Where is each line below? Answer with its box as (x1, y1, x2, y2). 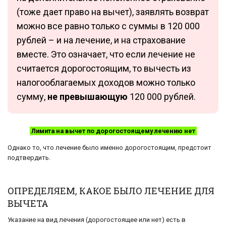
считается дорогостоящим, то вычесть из (17, 63, 191, 74)
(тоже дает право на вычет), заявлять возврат (17, 7, 209, 18)
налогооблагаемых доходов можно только (17, 77, 195, 88)
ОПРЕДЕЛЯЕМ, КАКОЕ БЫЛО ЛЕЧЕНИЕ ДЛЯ (8, 185, 214, 197)
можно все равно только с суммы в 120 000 (17, 21, 200, 32)
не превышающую (47, 91, 128, 102)
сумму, (17, 91, 47, 102)
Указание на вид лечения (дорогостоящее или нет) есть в (8, 216, 186, 224)
